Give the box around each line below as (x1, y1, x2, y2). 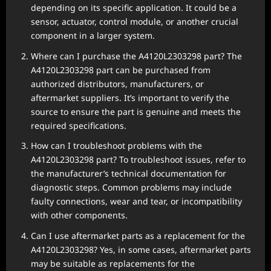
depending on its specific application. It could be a (31, 2, 237, 13)
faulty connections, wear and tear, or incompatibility (31, 195, 242, 207)
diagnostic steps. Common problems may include (31, 181, 232, 193)
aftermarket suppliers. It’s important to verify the (31, 91, 229, 103)
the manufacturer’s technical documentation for (31, 168, 226, 179)
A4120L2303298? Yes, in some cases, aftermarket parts (31, 243, 251, 255)
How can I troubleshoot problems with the (31, 140, 202, 151)
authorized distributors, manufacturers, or (31, 77, 204, 90)
